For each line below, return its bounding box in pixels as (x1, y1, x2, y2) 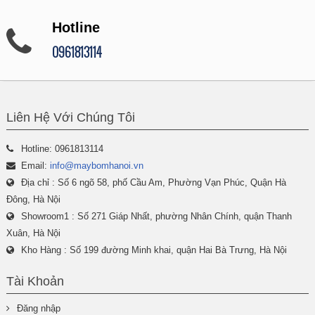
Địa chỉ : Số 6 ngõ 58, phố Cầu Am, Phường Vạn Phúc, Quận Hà (20, 177, 286, 188)
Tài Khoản (6, 274, 64, 288)
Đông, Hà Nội (6, 194, 60, 205)
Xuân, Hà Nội (6, 228, 60, 238)
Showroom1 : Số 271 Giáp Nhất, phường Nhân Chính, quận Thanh (20, 211, 292, 221)
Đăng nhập (16, 303, 60, 314)
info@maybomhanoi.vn (49, 160, 143, 171)
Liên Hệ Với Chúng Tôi (6, 110, 135, 124)
